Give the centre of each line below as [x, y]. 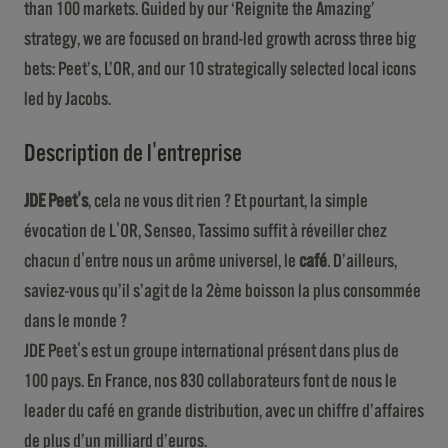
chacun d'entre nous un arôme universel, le [161, 261]
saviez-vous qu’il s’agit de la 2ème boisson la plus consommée [222, 291]
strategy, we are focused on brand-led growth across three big [220, 39]
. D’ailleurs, [362, 261]
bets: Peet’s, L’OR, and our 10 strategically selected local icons [220, 69]
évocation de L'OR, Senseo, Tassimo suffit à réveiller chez [205, 231]
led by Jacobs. [67, 99]
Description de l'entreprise [133, 153]
